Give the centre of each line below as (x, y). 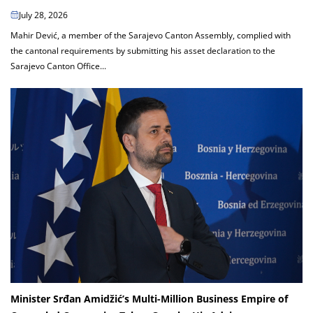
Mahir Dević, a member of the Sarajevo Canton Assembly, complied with (151, 35)
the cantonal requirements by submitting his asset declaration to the (143, 50)
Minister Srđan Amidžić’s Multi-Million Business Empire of (149, 299)
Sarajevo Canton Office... (58, 66)
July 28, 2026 (43, 15)
